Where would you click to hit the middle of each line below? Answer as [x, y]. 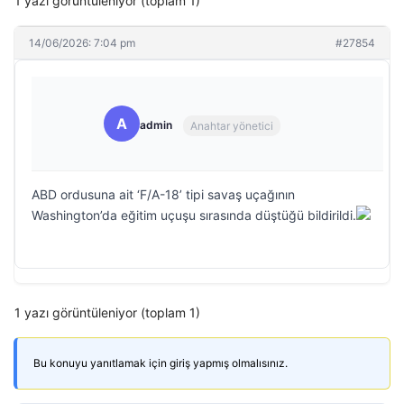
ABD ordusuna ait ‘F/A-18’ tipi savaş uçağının [163, 194]
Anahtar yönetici [232, 125]
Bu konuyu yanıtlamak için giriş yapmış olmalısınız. [161, 363]
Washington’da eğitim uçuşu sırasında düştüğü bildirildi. [194, 215]
